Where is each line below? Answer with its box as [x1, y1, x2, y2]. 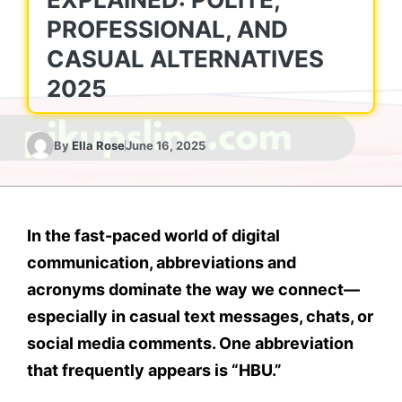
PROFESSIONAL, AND [47, 15, 288, 43]
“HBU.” [232, 361, 282, 380]
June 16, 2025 [126, 138, 205, 153]
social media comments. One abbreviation [27, 334, 354, 353]
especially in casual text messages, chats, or [27, 307, 373, 326]
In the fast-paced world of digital [27, 226, 280, 245]
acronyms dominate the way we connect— [27, 280, 360, 299]
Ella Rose [72, 138, 125, 153]
